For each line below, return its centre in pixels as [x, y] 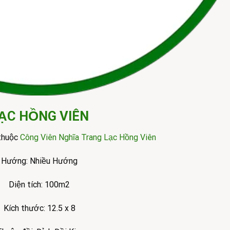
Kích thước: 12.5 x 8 [39, 208]
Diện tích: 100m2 [39, 184]
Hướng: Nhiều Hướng [39, 161]
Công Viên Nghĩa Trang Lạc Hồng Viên [88, 138]
